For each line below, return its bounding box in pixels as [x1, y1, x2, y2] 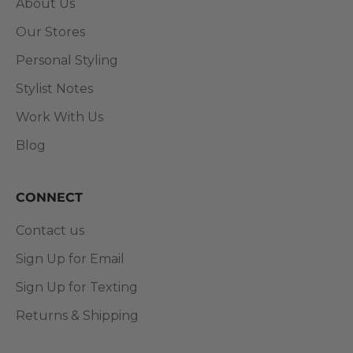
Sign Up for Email [16, 251, 124, 267]
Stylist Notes [16, 81, 93, 97]
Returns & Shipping [16, 308, 139, 324]
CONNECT [16, 190, 83, 206]
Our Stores [16, 24, 85, 40]
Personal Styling [16, 53, 118, 69]
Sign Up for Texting [16, 280, 138, 295]
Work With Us [16, 110, 103, 125]
